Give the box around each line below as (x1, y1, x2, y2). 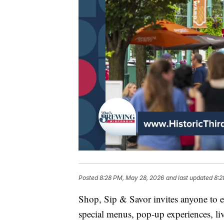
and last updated (166, 174, 212, 182)
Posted (78, 174, 99, 182)
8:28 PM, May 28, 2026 (99, 174, 164, 182)
